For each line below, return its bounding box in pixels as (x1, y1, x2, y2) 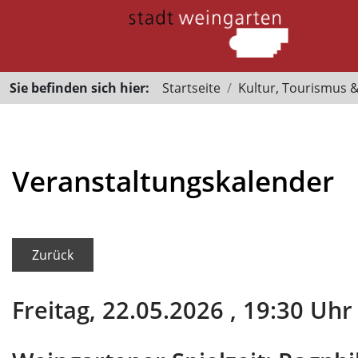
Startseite (162, 79, 221, 97)
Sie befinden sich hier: (10, 79, 149, 97)
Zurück (32, 246, 74, 264)
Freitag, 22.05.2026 (12, 293, 224, 326)
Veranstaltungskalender (12, 161, 334, 200)
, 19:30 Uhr (224, 293, 352, 326)
